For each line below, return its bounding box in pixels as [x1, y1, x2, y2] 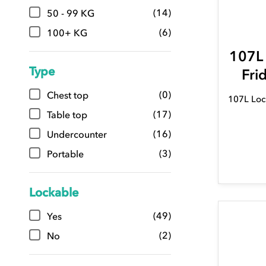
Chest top [46, 89, 88, 102]
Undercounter [46, 128, 107, 141]
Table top [46, 109, 87, 121]
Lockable [28, 185, 78, 200]
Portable [46, 148, 84, 160]
